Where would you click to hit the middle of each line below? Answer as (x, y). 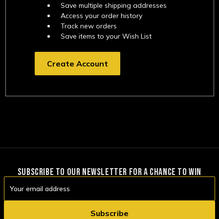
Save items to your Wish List (106, 36)
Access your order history (102, 15)
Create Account (78, 63)
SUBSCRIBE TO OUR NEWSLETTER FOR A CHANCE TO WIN (109, 172)
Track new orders (89, 26)
